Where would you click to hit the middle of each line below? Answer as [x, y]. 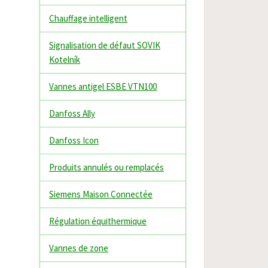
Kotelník [65, 60]
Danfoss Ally [72, 113]
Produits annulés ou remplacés [106, 167]
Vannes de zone [79, 248]
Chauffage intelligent [88, 18]
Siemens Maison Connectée [101, 194]
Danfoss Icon [74, 140]
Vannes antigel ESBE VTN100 [103, 86]
